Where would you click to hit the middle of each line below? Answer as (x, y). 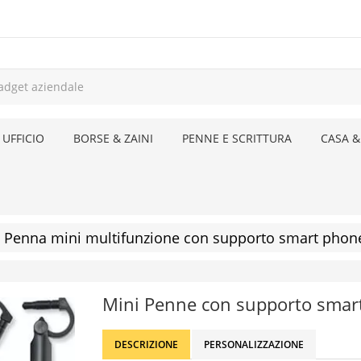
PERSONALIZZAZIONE (254, 344)
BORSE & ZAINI (113, 138)
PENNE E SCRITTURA (237, 138)
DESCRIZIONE (146, 344)
